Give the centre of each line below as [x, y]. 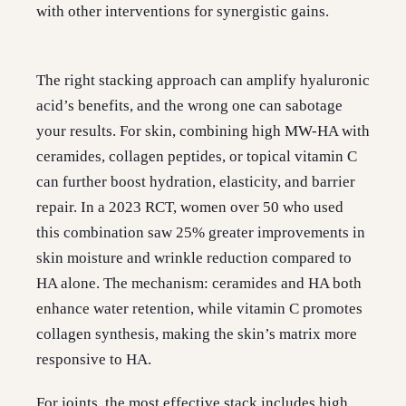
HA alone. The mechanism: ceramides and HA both [199, 284]
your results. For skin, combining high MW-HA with [203, 131]
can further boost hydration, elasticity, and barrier [196, 182]
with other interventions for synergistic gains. [183, 12]
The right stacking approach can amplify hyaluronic [203, 81]
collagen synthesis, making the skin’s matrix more [197, 334]
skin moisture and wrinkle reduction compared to [194, 258]
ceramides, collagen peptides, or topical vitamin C [197, 157]
